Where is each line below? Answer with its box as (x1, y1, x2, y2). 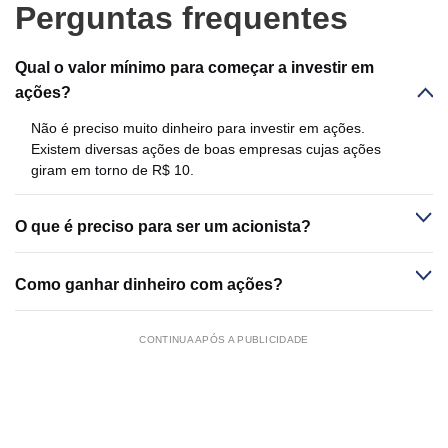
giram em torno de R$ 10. (31, 161, 194, 178)
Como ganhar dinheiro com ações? (15, 275, 283, 293)
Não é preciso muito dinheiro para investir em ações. (31, 119, 365, 136)
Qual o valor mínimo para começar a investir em (15, 59, 374, 76)
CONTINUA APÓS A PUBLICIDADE (139, 333, 309, 345)
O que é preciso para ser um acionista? (15, 217, 311, 235)
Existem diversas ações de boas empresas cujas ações (31, 140, 381, 157)
